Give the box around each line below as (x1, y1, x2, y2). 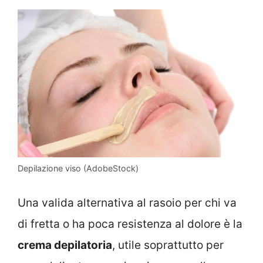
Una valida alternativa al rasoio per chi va (18, 196, 237, 210)
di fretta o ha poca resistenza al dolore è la (18, 217, 242, 231)
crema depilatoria (18, 238, 112, 252)
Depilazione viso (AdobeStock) (18, 163, 139, 173)
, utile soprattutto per (112, 238, 224, 252)
